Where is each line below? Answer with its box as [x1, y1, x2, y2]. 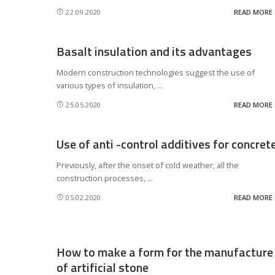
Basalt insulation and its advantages [56, 42, 252, 61]
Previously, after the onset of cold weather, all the [56, 160, 239, 171]
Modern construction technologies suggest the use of [56, 67, 255, 78]
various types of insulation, [56, 80, 157, 91]
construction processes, [56, 172, 147, 184]
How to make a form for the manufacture [56, 242, 273, 261]
